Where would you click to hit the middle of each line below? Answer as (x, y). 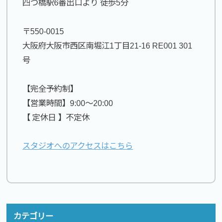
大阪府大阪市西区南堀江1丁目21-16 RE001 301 (108, 45)
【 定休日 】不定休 (56, 117)
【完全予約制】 (50, 88)
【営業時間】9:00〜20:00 (68, 103)
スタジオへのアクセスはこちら (78, 146)
